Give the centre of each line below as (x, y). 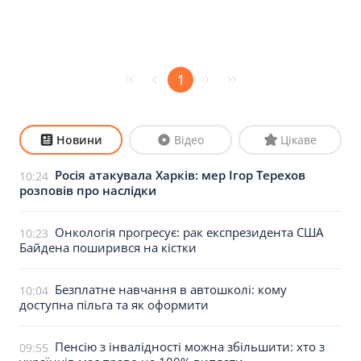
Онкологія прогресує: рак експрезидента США (189, 232)
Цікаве (298, 139)
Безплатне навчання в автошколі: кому (171, 289)
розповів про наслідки (88, 190)
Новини (79, 139)
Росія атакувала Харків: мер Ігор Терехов (180, 175)
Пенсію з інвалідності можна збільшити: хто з (190, 346)
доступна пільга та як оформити (114, 305)
